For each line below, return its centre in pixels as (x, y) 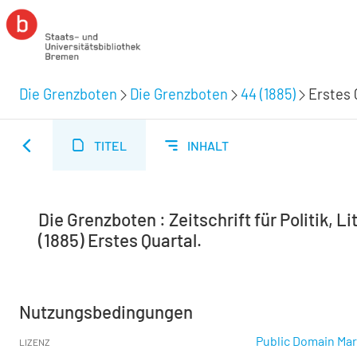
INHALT (208, 145)
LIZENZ (35, 342)
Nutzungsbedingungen (106, 312)
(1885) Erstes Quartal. (120, 240)
